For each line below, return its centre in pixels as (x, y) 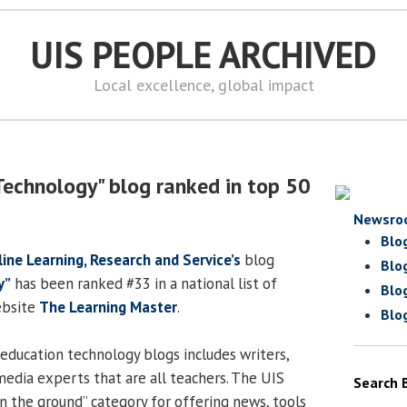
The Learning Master (108, 307)
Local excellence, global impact (203, 85)
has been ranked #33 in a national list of (144, 283)
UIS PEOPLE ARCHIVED (203, 55)
